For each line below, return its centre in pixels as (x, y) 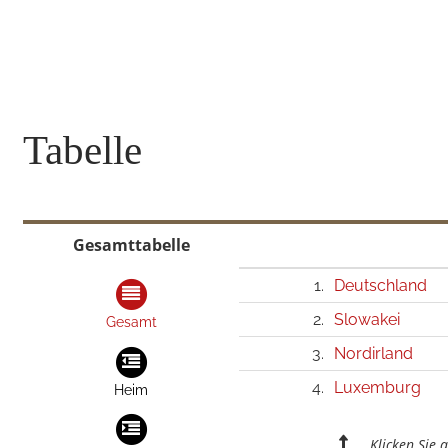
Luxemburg (378, 388)
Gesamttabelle (131, 245)
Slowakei (367, 320)
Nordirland (374, 354)
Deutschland (381, 286)
